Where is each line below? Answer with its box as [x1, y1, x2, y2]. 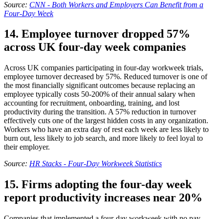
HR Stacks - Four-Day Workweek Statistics [29, 159, 162, 168]
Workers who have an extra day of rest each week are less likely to [4, 125, 209, 134]
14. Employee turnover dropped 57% [4, 27, 190, 41]
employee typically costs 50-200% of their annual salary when [4, 90, 195, 99]
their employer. [4, 143, 50, 152]
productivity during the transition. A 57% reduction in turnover [4, 108, 196, 116]
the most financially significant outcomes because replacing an [4, 81, 195, 90]
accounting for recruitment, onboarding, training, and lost [4, 99, 179, 108]
